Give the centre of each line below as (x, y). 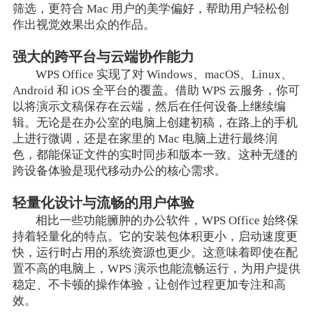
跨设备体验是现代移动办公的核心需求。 (119, 170)
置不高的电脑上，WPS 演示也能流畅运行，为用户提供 (156, 268)
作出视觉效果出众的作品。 (83, 24)
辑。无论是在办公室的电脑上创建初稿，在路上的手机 (155, 122)
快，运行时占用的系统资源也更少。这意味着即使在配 (155, 252)
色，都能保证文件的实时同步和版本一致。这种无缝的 (155, 154)
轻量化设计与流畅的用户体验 (103, 203)
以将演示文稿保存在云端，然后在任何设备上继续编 (149, 106)
